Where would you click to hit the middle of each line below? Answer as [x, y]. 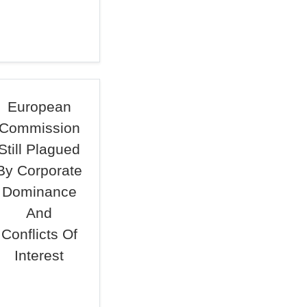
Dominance [39, 192]
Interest [39, 255]
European [39, 107]
